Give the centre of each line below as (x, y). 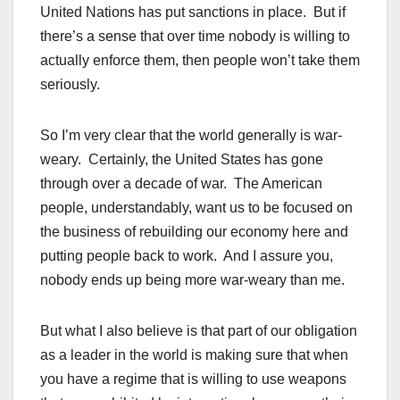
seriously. (70, 85)
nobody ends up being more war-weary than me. (192, 280)
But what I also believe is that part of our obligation (199, 331)
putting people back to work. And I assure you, (187, 256)
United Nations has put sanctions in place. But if (193, 12)
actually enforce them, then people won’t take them (200, 61)
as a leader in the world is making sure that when (194, 355)
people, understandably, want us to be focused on (196, 208)
